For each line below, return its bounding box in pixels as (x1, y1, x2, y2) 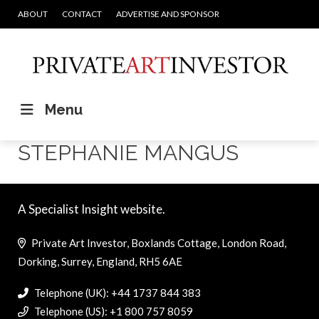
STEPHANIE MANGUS (18, 140, 239, 166)
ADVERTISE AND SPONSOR (116, 9, 219, 19)
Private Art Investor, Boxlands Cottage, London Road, (29, 236, 286, 250)
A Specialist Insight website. (18, 201, 165, 216)
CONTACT (62, 9, 102, 19)
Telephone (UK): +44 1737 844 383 (32, 286, 201, 300)
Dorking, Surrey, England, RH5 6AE (18, 255, 182, 268)
